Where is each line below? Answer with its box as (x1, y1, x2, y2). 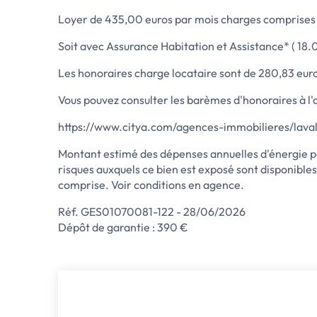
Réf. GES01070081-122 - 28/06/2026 (58, 204, 246, 219)
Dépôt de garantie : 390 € (58, 220, 188, 234)
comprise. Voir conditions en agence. (58, 178, 244, 192)
